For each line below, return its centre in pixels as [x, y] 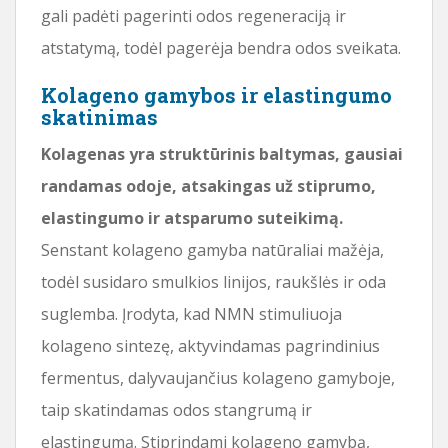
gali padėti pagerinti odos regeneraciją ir [193, 15]
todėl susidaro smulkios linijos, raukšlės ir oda [213, 281]
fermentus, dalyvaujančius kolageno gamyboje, [218, 377]
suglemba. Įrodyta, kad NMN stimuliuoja [191, 313]
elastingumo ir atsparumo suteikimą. [192, 217]
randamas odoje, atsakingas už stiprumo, [208, 185]
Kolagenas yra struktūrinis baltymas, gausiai [222, 153]
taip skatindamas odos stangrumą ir [176, 409]
